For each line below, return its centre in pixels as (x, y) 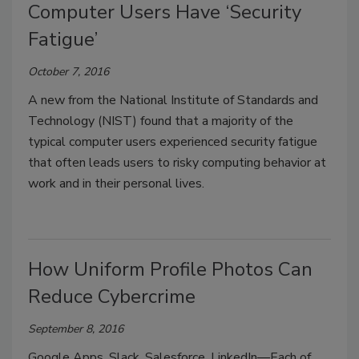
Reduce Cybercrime (112, 297)
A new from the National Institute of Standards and (173, 101)
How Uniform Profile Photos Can (170, 270)
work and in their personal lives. (116, 184)
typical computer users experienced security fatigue (173, 142)
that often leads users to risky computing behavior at (177, 163)
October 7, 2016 (69, 72)
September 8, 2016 (76, 329)
